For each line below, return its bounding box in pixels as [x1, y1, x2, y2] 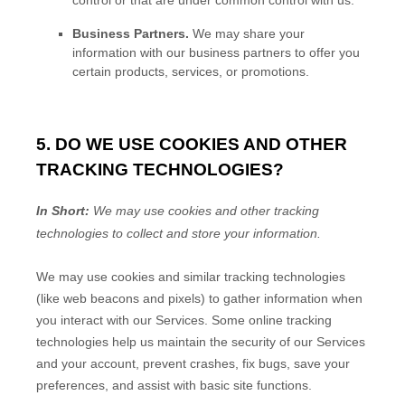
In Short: [36, 202, 89, 218]
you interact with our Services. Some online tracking [36, 312, 332, 327]
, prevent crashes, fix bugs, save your [136, 355, 350, 371]
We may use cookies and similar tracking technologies [36, 268, 345, 284]
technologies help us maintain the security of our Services [36, 334, 365, 349]
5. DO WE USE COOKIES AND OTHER [36, 135, 347, 154]
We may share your [189, 26, 305, 42]
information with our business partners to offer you [72, 45, 360, 61]
